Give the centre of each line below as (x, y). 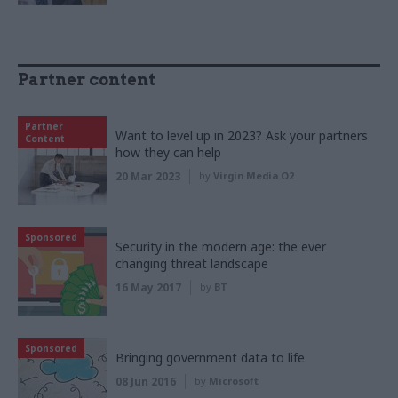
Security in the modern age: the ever (221, 246)
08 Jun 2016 (146, 381)
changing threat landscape (192, 263)
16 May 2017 (148, 287)
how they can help (168, 152)
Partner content (87, 79)
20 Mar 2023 (148, 176)
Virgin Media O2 (254, 175)
